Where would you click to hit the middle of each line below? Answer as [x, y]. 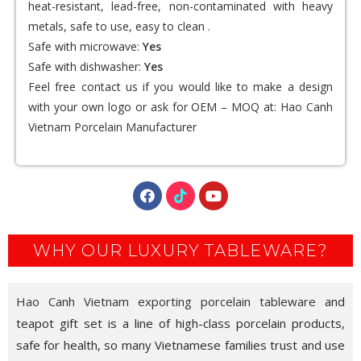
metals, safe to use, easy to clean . [119, 27]
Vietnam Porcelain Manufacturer [112, 127]
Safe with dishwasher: [86, 67]
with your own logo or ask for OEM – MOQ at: [155, 107]
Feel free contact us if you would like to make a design [180, 87]
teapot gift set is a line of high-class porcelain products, [180, 324]
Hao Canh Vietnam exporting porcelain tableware [166, 302]
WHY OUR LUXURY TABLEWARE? [180, 251]
